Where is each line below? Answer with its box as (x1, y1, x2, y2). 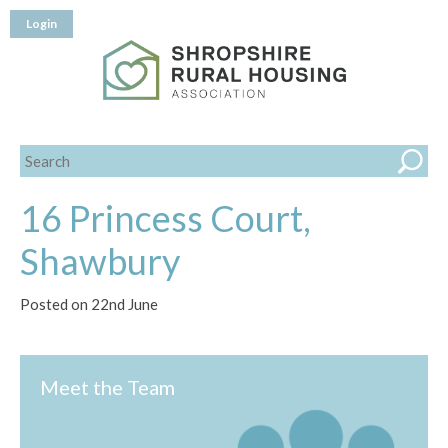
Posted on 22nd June (20, 295, 158, 313)
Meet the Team (40, 375, 175, 399)
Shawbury (20, 239, 180, 283)
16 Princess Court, (20, 196, 311, 240)
